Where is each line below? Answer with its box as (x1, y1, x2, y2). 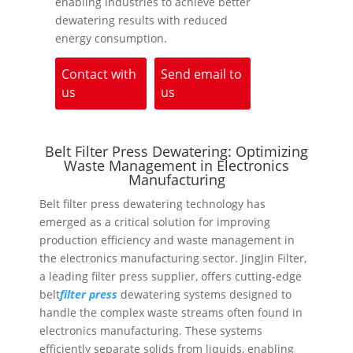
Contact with (61, 65, 137, 83)
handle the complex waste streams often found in (39, 305, 303, 321)
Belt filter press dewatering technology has (39, 196, 266, 212)
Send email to (160, 65, 242, 83)
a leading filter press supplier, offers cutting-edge (39, 269, 303, 284)
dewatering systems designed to (121, 287, 292, 303)
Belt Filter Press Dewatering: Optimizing (45, 142, 308, 162)
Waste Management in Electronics (64, 156, 289, 176)
